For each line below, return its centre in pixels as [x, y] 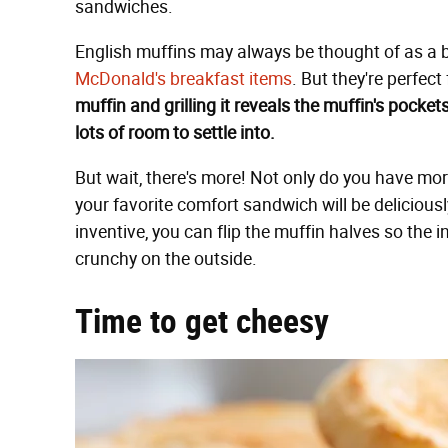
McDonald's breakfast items [183, 79]
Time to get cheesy [202, 321]
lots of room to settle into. [175, 133]
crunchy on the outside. [166, 259]
